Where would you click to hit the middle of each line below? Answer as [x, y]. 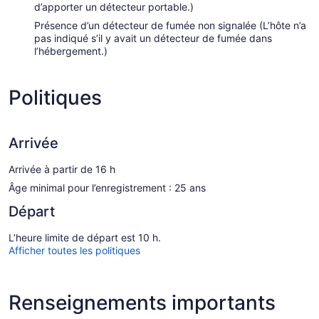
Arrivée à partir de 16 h [62, 169]
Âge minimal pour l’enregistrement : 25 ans [107, 187]
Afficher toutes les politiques [74, 250]
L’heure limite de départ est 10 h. [85, 237]
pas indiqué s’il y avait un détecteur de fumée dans [153, 38]
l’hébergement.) [71, 51]
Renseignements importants [142, 302]
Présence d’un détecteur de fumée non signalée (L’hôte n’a [170, 25]
